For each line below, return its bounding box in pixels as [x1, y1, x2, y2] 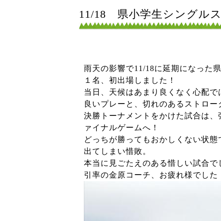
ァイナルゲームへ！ [84, 123, 159, 132]
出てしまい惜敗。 [84, 147, 151, 155]
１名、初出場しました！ [84, 76, 176, 84]
